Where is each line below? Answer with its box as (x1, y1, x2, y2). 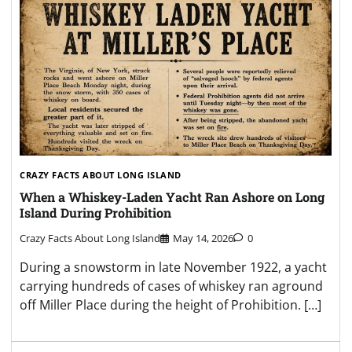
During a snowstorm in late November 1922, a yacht (20, 258, 327, 277)
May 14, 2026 (173, 231, 233, 246)
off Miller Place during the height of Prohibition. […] (20, 296, 321, 314)
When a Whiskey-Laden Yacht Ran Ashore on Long (20, 188, 324, 205)
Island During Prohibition (20, 203, 171, 221)
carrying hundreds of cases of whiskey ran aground (20, 277, 323, 295)
